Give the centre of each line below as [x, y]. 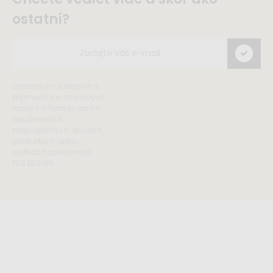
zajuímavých [37, 119]
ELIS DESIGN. [34, 163]
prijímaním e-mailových [58, 97]
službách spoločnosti [52, 152]
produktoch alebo [45, 141]
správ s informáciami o [56, 108]
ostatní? [41, 19]
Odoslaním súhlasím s [55, 86]
